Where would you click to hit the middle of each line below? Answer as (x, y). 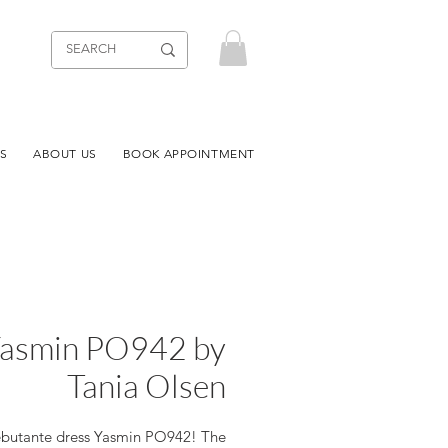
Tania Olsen (146, 385)
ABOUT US (64, 153)
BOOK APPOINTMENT (189, 153)
